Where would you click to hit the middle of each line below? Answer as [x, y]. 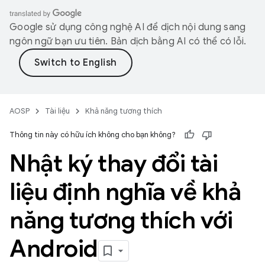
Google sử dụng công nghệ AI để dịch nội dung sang [128, 27]
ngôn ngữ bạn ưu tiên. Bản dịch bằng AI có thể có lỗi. [128, 41]
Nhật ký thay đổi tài [114, 163]
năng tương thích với [121, 220]
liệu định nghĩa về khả [125, 192]
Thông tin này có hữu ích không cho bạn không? [93, 135]
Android [54, 248]
